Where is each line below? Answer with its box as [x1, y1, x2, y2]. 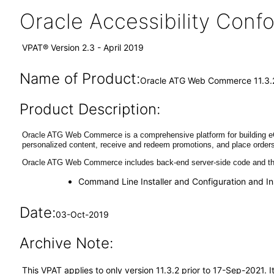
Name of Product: [19, 70, 140, 87]
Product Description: [19, 100, 160, 118]
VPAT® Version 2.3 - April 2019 [22, 42, 144, 53]
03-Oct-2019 [55, 209, 109, 220]
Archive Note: [19, 234, 113, 252]
